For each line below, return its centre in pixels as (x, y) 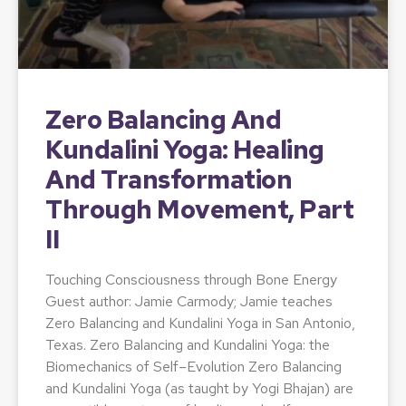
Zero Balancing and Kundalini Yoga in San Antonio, (200, 323)
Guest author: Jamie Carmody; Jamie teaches (189, 301)
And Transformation (169, 179)
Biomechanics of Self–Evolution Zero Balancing (193, 366)
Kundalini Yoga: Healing (185, 149)
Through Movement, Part (199, 209)
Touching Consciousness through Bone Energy (191, 279)
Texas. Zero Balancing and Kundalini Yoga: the (188, 344)
